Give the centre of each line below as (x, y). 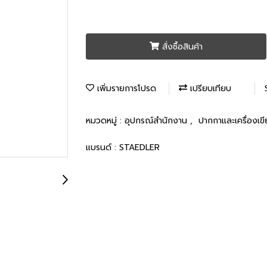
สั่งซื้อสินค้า (182, 46)
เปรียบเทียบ (209, 88)
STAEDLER (139, 147)
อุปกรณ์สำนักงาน (157, 120)
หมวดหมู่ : (105, 120)
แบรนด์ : (103, 147)
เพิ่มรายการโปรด (125, 88)
